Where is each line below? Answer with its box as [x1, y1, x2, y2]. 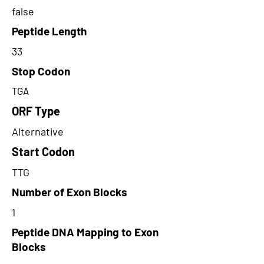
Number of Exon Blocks [12, 185, 127, 199]
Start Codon [12, 144, 75, 159]
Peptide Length [12, 24, 87, 38]
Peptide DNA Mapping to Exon [12, 225, 159, 239]
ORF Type [12, 104, 60, 118]
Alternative [12, 125, 64, 138]
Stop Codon [12, 64, 70, 78]
